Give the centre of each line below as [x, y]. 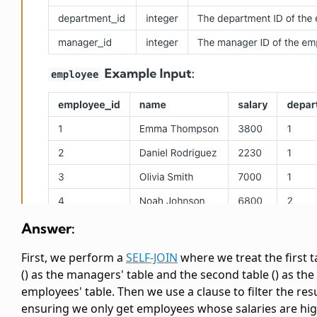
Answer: [48, 229]
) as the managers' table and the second [133, 275]
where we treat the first [244, 258]
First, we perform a [74, 258]
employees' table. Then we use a [109, 292]
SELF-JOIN [152, 258]
